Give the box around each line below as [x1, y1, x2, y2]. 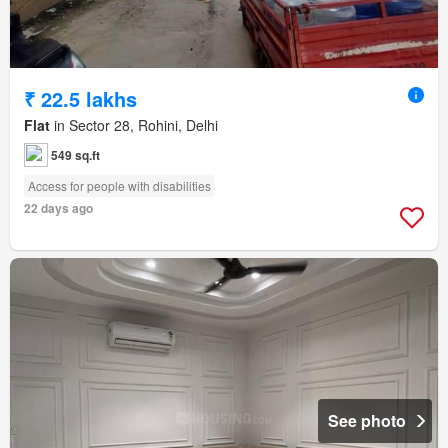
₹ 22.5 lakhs [24, 83, 137, 113]
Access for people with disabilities [28, 176, 211, 194]
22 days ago [24, 198, 93, 217]
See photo [328, 408, 406, 432]
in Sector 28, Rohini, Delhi [50, 114, 218, 135]
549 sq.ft [51, 145, 100, 164]
